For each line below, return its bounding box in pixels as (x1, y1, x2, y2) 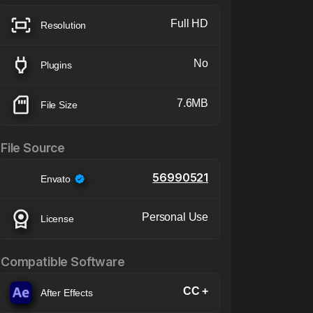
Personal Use (142, 211, 208, 224)
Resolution (41, 19, 87, 31)
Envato (41, 173, 71, 184)
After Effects (41, 286, 93, 298)
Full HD (170, 17, 208, 30)
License (41, 212, 74, 224)
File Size (41, 99, 78, 110)
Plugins (41, 59, 72, 71)
